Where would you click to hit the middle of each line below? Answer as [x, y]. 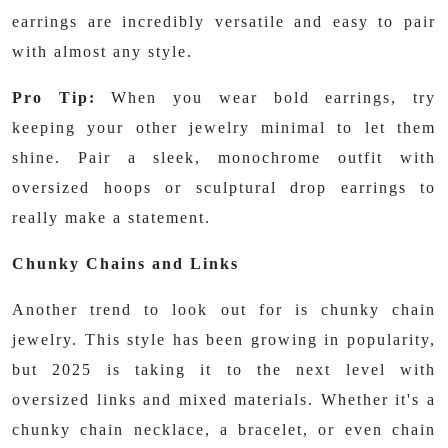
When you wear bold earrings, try [266, 97]
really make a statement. [111, 217]
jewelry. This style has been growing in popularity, [224, 339]
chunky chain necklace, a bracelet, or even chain [224, 429]
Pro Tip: [54, 97]
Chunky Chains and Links [125, 263]
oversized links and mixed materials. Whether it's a [224, 399]
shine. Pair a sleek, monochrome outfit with [224, 157]
